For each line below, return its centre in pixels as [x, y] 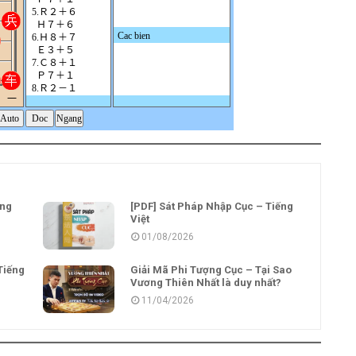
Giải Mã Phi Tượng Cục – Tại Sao [211, 270]
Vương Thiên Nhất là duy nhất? [206, 282]
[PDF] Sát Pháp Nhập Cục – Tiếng [212, 206]
